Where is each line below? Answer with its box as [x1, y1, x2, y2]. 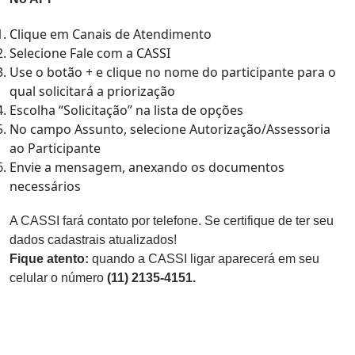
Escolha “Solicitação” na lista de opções [10, 101, 243, 119]
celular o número [10, 271, 107, 284]
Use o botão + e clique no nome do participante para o [10, 63, 336, 81]
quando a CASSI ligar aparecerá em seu [92, 252, 319, 265]
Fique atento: [10, 252, 92, 265]
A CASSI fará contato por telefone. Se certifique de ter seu [10, 214, 334, 227]
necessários [10, 177, 81, 195]
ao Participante [10, 139, 101, 157]
